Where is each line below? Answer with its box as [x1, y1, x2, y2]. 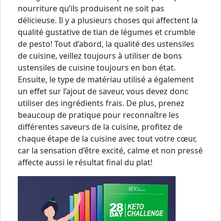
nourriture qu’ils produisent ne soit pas [18, 2, 164, 14]
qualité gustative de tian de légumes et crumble [18, 26, 195, 37]
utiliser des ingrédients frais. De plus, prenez [18, 97, 184, 109]
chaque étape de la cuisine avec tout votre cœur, [18, 133, 197, 144]
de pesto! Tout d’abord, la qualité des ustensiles [18, 38, 194, 49]
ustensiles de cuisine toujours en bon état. [18, 62, 176, 73]
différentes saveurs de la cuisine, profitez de [18, 121, 183, 132]
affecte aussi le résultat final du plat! [18, 156, 152, 168]
